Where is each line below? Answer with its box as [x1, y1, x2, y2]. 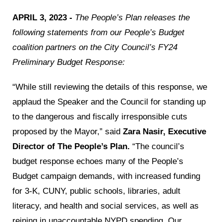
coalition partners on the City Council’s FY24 [12, 42, 177, 52]
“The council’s [130, 141, 184, 151]
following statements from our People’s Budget [12, 27, 184, 37]
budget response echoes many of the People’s [12, 156, 183, 166]
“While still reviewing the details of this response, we [12, 82, 207, 92]
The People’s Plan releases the [75, 12, 190, 22]
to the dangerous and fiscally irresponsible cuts [12, 111, 187, 121]
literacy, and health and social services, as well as [12, 201, 199, 211]
